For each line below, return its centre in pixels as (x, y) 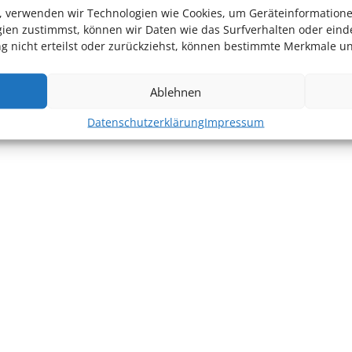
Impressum (235, 122)
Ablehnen (176, 91)
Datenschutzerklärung (146, 122)
